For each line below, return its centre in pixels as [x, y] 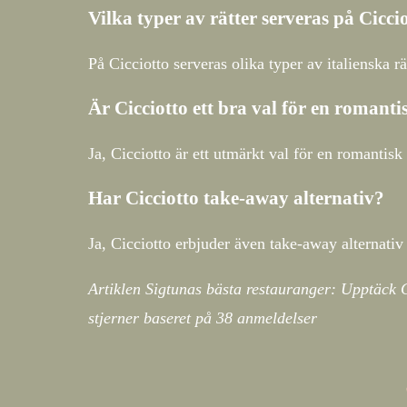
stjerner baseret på [152, 318]
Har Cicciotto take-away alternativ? [236, 198]
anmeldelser [275, 318]
